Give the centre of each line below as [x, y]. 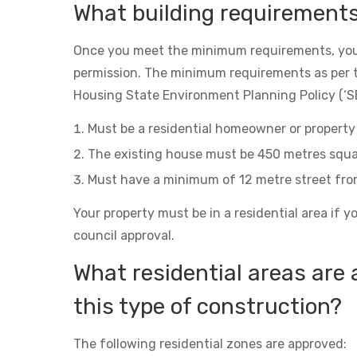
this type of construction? [208, 306]
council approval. [124, 235]
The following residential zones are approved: [210, 343]
